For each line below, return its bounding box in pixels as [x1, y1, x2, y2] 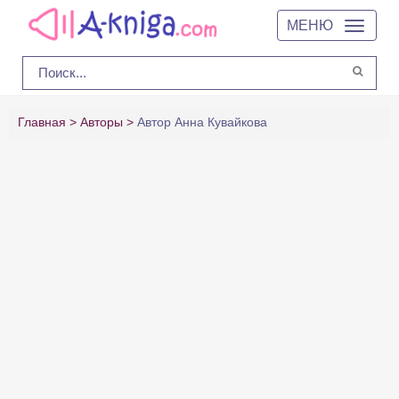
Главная [18, 115, 66, 129]
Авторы [80, 115, 123, 129]
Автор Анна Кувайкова [137, 115, 267, 129]
